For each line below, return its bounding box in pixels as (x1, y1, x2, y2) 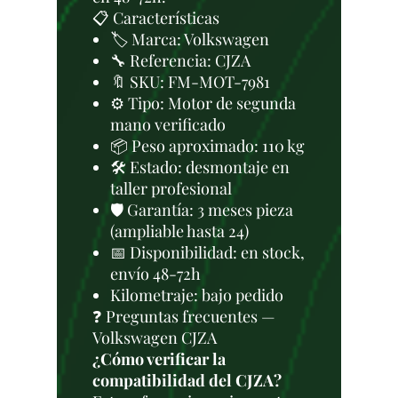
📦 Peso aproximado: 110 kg (110, 135, 305, 156)
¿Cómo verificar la (92, 348, 226, 370)
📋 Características (92, 7, 219, 28)
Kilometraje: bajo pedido (110, 284, 283, 306)
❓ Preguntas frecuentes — (92, 306, 275, 327)
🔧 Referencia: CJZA (110, 50, 251, 71)
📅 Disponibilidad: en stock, (110, 242, 305, 263)
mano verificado (110, 114, 226, 135)
